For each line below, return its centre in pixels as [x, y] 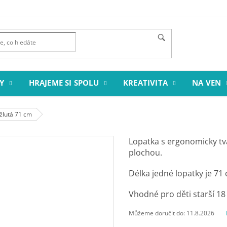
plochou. [146, 153]
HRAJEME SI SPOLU [64, 83]
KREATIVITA [146, 83]
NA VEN [207, 83]
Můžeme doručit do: [157, 213]
